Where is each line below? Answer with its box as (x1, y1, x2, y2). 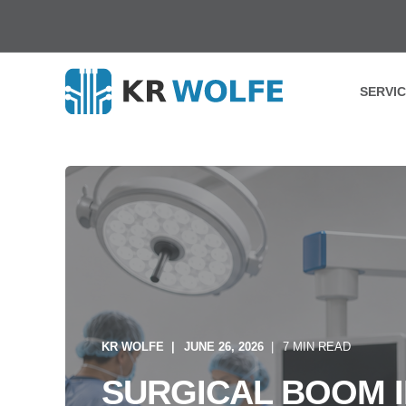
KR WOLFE (101, 339, 164, 353)
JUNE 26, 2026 (184, 339, 264, 353)
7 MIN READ (283, 339, 351, 353)
